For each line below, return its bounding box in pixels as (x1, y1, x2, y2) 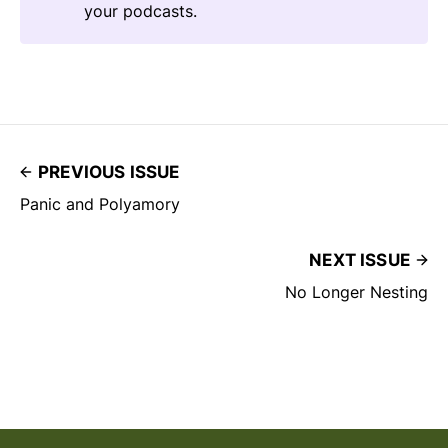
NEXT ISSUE (309, 249, 410, 270)
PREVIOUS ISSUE (38, 161, 180, 182)
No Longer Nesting (285, 281, 428, 302)
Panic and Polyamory (20, 193, 180, 214)
